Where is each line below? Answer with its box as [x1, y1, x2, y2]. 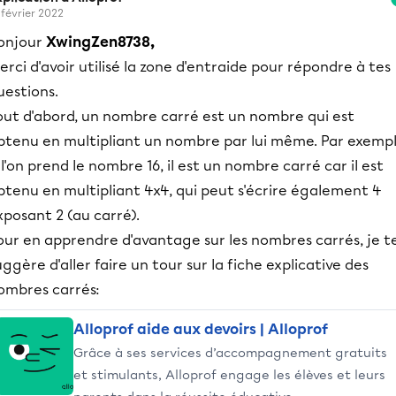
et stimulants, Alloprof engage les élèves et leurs [73, 367, 385, 383]
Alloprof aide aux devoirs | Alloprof [73, 321, 328, 338]
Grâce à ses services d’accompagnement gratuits [73, 345, 387, 361]
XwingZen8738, [46, 34, 155, 50]
